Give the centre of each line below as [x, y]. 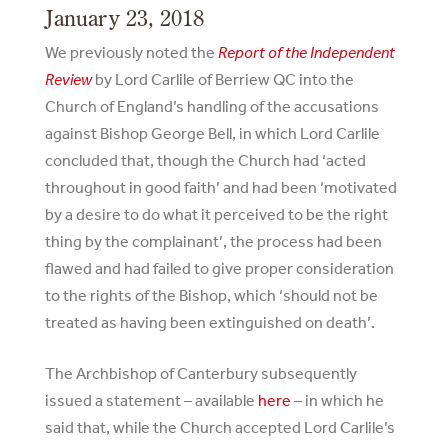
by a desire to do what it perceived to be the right [216, 214]
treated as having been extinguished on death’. [209, 322]
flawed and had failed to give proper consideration [219, 268]
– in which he [337, 400]
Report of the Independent [306, 52]
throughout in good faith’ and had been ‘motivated [220, 187]
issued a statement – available [151, 400]
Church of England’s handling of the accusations [211, 106]
